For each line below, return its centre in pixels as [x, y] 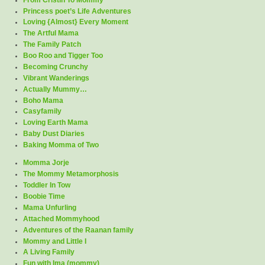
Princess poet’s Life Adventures [77, 11]
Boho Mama [43, 100]
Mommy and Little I [54, 241]
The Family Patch [52, 45]
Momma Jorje [46, 163]
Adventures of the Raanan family [78, 230]
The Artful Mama [51, 33]
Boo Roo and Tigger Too [63, 56]
